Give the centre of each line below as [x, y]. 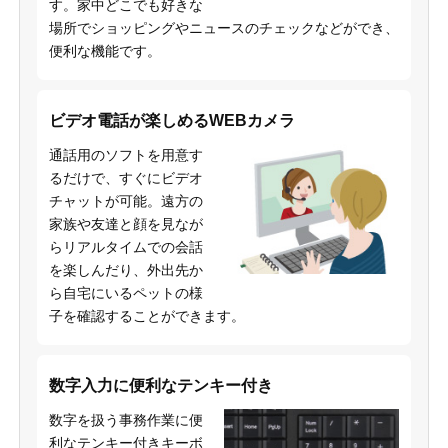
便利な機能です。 [104, 50]
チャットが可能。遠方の [125, 200]
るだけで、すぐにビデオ [125, 177]
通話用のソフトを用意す [125, 154]
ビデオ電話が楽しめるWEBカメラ [171, 120]
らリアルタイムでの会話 [125, 246]
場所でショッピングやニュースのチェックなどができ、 [223, 27]
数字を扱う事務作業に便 [125, 419]
